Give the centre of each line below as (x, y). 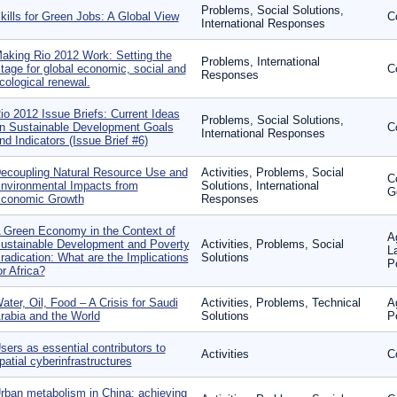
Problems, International (260, 62)
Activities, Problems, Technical (280, 303)
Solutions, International (260, 186)
